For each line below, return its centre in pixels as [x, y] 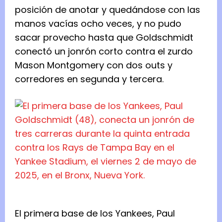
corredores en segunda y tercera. [89, 79]
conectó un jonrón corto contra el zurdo [104, 51]
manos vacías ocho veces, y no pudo [98, 23]
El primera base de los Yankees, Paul [95, 213]
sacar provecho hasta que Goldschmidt [104, 37]
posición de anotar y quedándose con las [108, 9]
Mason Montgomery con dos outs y [94, 65]
